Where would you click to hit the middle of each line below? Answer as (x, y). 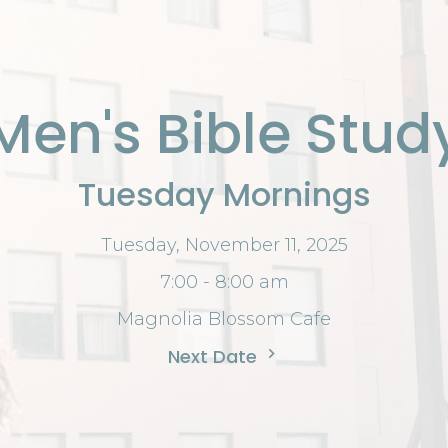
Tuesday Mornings (224, 194)
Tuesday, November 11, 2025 (224, 244)
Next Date (214, 356)
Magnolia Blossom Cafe (224, 318)
